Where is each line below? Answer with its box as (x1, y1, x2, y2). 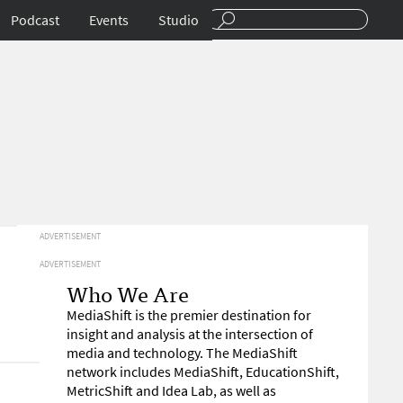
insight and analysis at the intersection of (67, 325, 313, 344)
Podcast (11, 11, 59, 30)
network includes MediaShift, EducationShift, (67, 363, 339, 381)
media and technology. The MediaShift (67, 344, 298, 363)
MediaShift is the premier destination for (67, 306, 311, 325)
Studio (158, 11, 199, 30)
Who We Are (67, 275, 189, 310)
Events (89, 11, 129, 30)
